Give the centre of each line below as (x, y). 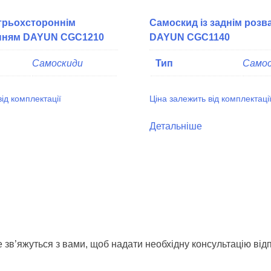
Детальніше (175, 126)
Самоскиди (58, 64)
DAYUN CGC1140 (189, 38)
